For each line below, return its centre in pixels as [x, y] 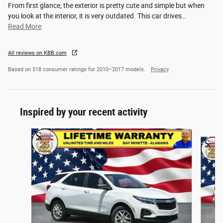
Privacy [160, 70]
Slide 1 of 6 [24, 133]
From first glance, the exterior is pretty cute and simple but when [106, 6]
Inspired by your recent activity [84, 112]
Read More [27, 27]
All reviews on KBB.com [37, 53]
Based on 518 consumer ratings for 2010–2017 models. [77, 70]
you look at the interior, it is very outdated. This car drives [95, 16]
